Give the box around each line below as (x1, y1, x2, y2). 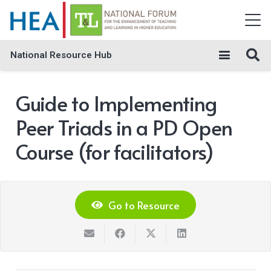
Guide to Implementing (15, 89, 217, 117)
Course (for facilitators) (15, 137, 214, 166)
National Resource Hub (10, 50, 112, 60)
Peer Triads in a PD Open (15, 113, 233, 142)
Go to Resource (108, 197, 180, 212)
